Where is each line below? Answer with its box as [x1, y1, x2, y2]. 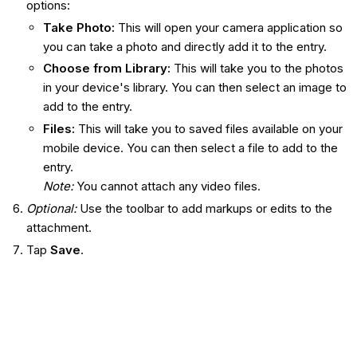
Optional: [25, 200, 76, 216]
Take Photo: [42, 19, 115, 35]
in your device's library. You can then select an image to [42, 80, 347, 96]
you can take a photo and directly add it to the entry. [42, 38, 327, 54]
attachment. [25, 219, 92, 235]
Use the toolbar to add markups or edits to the [76, 200, 332, 216]
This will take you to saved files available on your [74, 121, 343, 137]
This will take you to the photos [170, 61, 343, 76]
